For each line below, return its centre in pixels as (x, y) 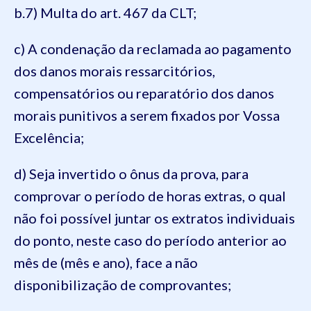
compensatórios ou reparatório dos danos (144, 93)
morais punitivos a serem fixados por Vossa (147, 115)
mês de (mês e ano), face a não (106, 262)
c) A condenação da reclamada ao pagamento (153, 48)
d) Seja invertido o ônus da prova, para (131, 173)
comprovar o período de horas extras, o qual (150, 195)
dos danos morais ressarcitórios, (115, 70)
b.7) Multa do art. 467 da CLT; (105, 12)
